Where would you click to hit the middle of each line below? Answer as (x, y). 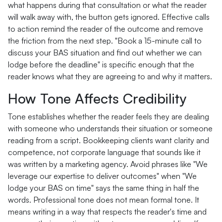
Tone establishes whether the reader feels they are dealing (109, 116)
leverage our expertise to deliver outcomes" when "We (102, 176)
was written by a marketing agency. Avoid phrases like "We (108, 164)
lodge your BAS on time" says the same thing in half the (104, 188)
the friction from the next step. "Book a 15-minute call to (105, 41)
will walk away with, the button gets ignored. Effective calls (109, 17)
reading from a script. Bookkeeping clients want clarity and (109, 140)
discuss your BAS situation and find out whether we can (105, 53)
